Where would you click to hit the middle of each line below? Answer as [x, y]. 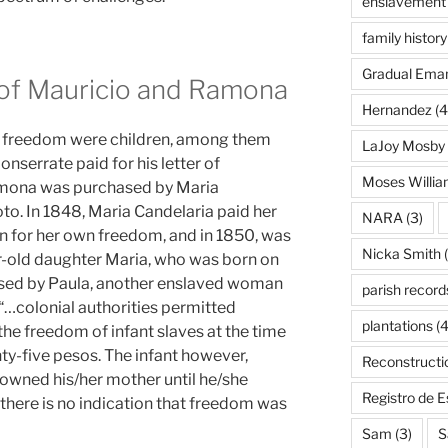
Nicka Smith [401, 253]
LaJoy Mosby [403, 145]
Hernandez [396, 109]
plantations [397, 325]
